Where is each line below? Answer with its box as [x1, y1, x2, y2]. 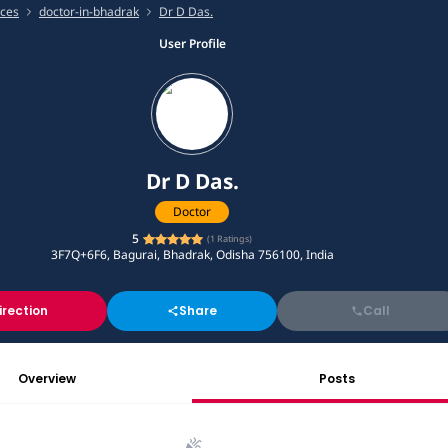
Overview [18, 369, 76, 387]
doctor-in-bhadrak [39, 3, 139, 20]
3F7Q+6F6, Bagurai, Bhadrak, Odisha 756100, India [50, 245, 334, 263]
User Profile [158, 35, 226, 52]
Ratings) [215, 232, 252, 246]
